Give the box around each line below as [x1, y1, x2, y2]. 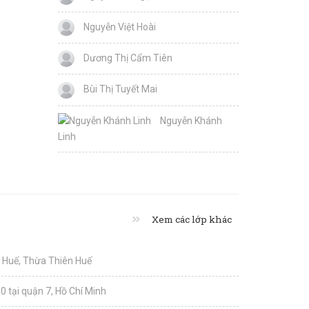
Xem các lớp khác [150, 213, 232, 226]
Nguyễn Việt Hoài [81, 21, 156, 32]
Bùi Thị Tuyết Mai [81, 83, 157, 95]
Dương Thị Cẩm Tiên [81, 52, 172, 64]
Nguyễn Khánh [157, 114, 222, 126]
